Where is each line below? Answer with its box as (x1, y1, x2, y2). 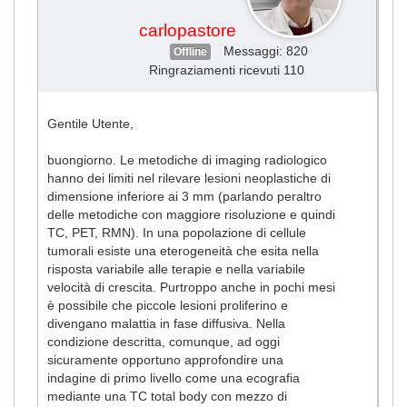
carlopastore (138, 20, 236, 40)
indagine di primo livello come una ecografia (47, 370, 300, 385)
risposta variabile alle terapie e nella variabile (47, 261, 305, 276)
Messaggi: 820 (223, 43, 308, 58)
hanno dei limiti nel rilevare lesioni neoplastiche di (47, 170, 331, 185)
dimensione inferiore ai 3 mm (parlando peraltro (47, 188, 322, 203)
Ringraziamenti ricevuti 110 (148, 62, 304, 77)
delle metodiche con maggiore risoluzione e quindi (47, 206, 335, 222)
